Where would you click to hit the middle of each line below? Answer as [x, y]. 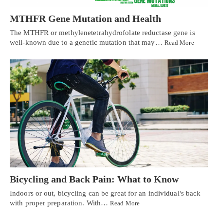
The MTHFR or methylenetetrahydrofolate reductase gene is [102, 33]
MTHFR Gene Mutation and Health [85, 19]
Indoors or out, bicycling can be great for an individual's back [105, 193]
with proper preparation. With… [60, 203]
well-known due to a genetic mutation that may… [87, 43]
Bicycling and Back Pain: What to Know [94, 179]
